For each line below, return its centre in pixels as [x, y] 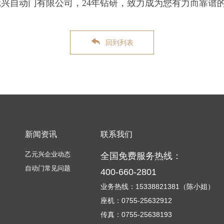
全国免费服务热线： [141, 156]
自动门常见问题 [48, 168]
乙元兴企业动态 [48, 154]
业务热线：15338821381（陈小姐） [157, 186]
